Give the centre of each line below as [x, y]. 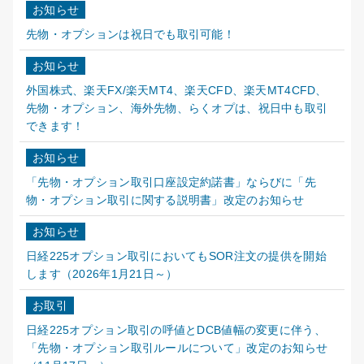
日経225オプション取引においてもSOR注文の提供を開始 [176, 256]
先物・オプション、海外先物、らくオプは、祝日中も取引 [177, 108]
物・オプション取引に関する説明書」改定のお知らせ [165, 200]
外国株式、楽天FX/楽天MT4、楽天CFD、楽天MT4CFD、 [177, 91]
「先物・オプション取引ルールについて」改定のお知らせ [177, 348]
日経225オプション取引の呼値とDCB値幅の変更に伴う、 [176, 330]
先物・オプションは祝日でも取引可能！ [131, 35]
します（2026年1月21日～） [102, 274]
